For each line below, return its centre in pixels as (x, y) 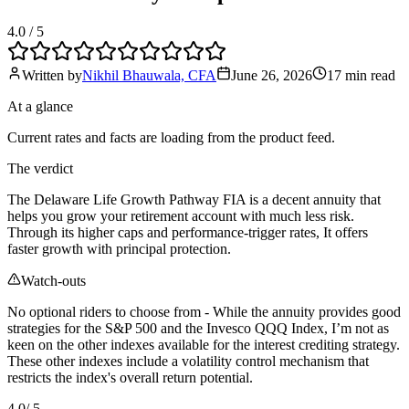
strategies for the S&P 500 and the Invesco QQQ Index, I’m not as (198, 328)
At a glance (40, 106)
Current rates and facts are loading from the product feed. (171, 137)
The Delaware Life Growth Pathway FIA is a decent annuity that (194, 199)
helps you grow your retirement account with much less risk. (181, 215)
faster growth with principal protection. (119, 248)
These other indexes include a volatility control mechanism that (188, 361)
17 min (347, 75)
